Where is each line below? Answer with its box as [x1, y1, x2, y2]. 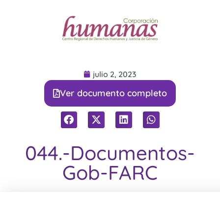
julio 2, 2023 [93, 69, 137, 80]
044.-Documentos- [25, 140, 195, 165]
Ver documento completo [60, 87, 167, 99]
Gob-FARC [62, 160, 158, 185]
